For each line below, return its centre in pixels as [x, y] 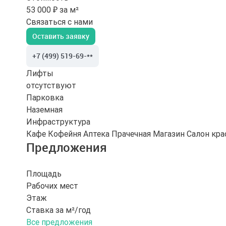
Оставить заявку [61, 36]
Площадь [44, 174]
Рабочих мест [52, 186]
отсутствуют [51, 86]
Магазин [169, 134]
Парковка [45, 98]
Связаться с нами [60, 22]
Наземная [44, 110]
